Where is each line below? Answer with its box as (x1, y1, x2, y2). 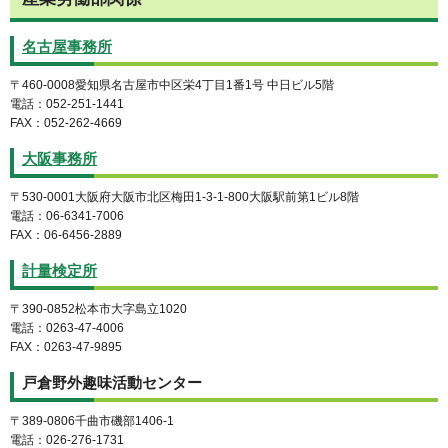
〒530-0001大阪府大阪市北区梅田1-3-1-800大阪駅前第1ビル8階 (10, 190, 359, 205)
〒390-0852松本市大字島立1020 (10, 302, 187, 317)
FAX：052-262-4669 (10, 116, 122, 131)
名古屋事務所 (22, 39, 112, 56)
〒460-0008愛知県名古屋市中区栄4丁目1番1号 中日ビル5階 (10, 78, 334, 93)
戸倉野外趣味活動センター (22, 374, 202, 391)
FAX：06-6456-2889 (10, 228, 122, 243)
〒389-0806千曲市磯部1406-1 (10, 413, 174, 428)
